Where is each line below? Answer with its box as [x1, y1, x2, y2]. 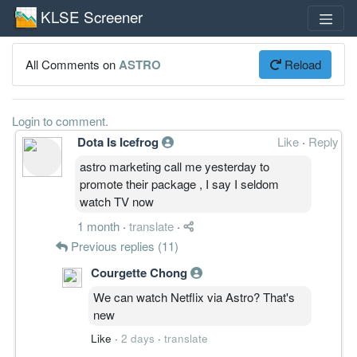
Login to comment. [12, 112, 108, 129]
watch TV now [80, 192, 154, 210]
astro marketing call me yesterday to [80, 157, 269, 175]
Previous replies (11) [68, 237, 178, 254]
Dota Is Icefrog [77, 132, 162, 151]
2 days [121, 330, 155, 346]
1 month [77, 217, 120, 234]
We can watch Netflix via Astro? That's [93, 288, 295, 305]
